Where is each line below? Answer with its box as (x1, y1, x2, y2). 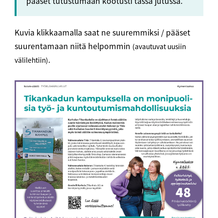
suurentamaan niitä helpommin (15, 40, 132, 52)
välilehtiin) (15, 55, 48, 65)
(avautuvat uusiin (132, 41, 186, 51)
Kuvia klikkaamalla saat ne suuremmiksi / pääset (15, 27, 190, 38)
